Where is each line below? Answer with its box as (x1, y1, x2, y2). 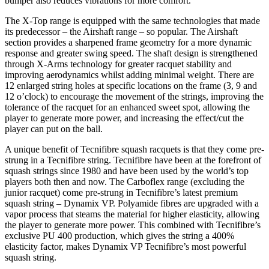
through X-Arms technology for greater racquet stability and (5, 58, 232, 69)
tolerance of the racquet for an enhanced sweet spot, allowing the (5, 101, 250, 112)
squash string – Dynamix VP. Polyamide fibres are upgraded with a (5, 198, 259, 208)
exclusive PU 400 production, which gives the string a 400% (5, 230, 234, 241)
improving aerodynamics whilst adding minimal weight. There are (5, 69, 254, 80)
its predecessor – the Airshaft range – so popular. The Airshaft (5, 26, 238, 37)
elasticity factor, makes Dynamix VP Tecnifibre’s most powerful (5, 241, 246, 252)
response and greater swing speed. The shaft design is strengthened (5, 47, 258, 58)
